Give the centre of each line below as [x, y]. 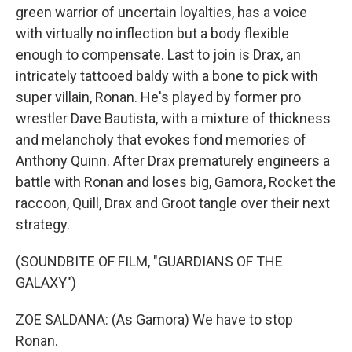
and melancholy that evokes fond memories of [161, 139]
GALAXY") [46, 282]
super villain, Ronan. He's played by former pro [158, 97]
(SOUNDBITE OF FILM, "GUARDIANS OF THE [149, 261]
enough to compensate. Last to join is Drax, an [158, 55]
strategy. [43, 224]
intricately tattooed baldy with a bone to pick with [167, 76]
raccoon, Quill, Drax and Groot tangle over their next [173, 203]
